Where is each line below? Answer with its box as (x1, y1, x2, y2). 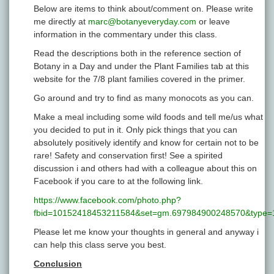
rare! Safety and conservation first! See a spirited (34, 150, 223, 161)
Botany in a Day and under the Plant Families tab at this (34, 61, 249, 72)
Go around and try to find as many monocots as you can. (34, 93, 254, 103)
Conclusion (34, 259, 82, 269)
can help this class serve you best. (34, 240, 166, 250)
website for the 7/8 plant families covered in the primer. (34, 74, 245, 84)
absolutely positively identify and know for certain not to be (34, 138, 259, 148)
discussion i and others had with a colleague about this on (34, 163, 257, 174)
